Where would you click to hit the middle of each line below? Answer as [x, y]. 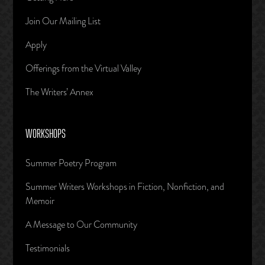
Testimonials [47, 248]
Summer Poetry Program [71, 163]
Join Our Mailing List [63, 21]
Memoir [40, 201]
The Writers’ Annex [59, 92]
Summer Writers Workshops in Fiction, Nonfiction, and [125, 187]
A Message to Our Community [81, 225]
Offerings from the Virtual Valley [83, 69]
